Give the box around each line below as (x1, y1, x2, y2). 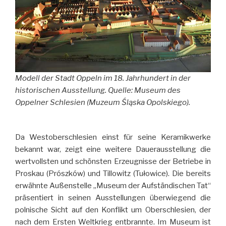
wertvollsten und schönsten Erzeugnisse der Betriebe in (15, 156, 211, 166)
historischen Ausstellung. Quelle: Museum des (15, 85, 181, 95)
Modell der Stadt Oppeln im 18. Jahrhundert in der (15, 73, 191, 83)
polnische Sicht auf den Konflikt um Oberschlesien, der (15, 205, 211, 214)
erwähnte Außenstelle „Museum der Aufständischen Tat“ (15, 181, 211, 190)
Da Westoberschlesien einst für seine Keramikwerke (15, 132, 211, 142)
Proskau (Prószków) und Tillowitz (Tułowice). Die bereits (15, 168, 211, 178)
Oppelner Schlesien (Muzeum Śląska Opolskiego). (15, 97, 190, 107)
